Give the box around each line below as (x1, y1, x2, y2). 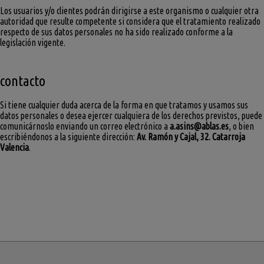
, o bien (229, 121, 254, 132)
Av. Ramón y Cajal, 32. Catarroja (137, 131, 245, 143)
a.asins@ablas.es (170, 121, 229, 132)
